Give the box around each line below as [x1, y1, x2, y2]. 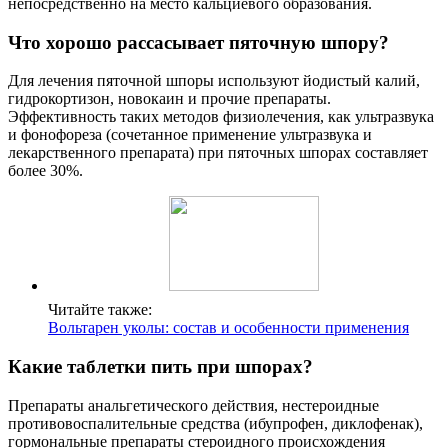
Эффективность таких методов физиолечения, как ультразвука [8, 108, 434, 126]
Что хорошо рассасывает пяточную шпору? [8, 31, 389, 53]
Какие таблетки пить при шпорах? [8, 356, 313, 377]
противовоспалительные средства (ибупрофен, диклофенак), [8, 414, 423, 432]
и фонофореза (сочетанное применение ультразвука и [8, 126, 372, 144]
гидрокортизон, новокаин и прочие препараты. [8, 90, 331, 108]
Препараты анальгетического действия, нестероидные [8, 396, 379, 414]
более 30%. [8, 162, 83, 180]
